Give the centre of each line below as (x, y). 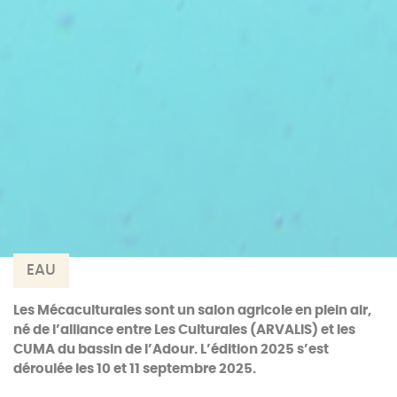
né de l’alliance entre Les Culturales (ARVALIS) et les (184, 330)
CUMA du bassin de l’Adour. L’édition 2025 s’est (171, 349)
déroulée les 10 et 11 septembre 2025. (135, 369)
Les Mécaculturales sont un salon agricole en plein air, (192, 310)
